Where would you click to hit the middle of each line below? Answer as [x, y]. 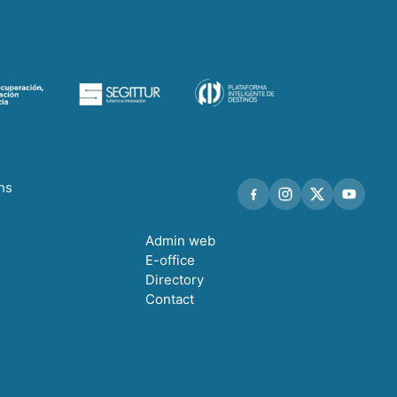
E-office [170, 260]
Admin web [180, 240]
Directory [175, 279]
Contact [170, 299]
